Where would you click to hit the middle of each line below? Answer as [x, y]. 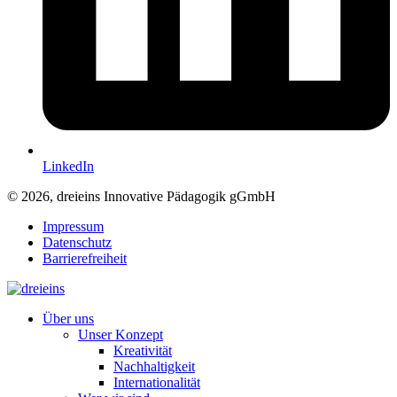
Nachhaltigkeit [154, 367]
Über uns [68, 319]
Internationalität [157, 383]
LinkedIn [68, 167]
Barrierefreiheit [85, 259]
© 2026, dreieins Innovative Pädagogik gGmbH [141, 197]
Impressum [73, 227]
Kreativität [143, 351]
